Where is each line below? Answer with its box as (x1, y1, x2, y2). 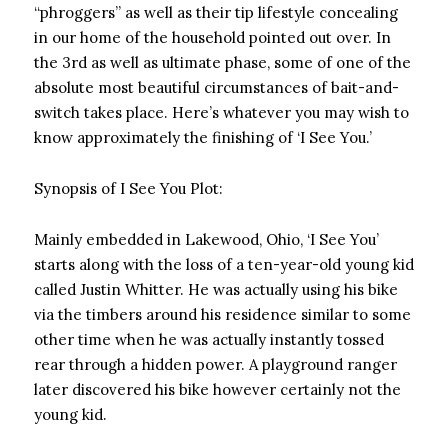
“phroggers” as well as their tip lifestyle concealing (34, 3, 398, 22)
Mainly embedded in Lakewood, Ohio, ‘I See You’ (34, 230, 379, 249)
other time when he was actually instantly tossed (34, 330, 384, 349)
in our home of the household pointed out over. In (34, 28, 391, 47)
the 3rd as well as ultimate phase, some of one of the (34, 53, 411, 72)
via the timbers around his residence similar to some (34, 305, 411, 324)
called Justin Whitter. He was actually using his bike (34, 280, 398, 299)
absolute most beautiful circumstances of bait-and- (34, 78, 399, 97)
